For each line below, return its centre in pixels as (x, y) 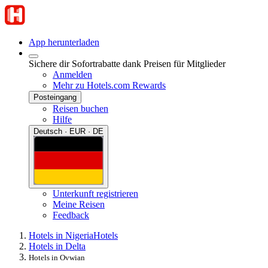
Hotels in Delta (57, 246)
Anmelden (72, 74)
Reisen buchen (80, 109)
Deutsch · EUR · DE (68, 131)
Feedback (71, 215)
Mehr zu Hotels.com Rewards (109, 85)
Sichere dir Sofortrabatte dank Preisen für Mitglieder (127, 64)
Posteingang (55, 97)
